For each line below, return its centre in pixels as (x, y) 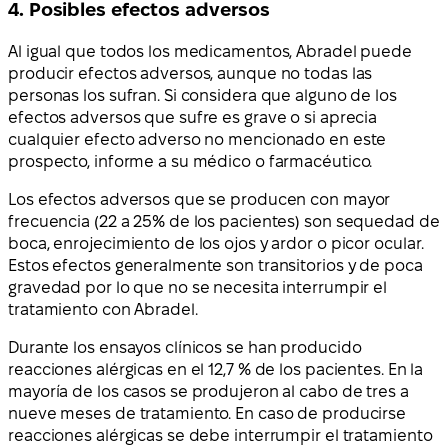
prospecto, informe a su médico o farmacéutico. (190, 162)
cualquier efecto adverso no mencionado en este (197, 140)
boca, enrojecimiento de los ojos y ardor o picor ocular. (216, 244)
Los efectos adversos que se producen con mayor (199, 200)
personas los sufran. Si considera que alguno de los (202, 96)
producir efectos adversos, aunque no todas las (190, 74)
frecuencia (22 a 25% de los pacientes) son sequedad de (224, 222)
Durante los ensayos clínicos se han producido (185, 348)
